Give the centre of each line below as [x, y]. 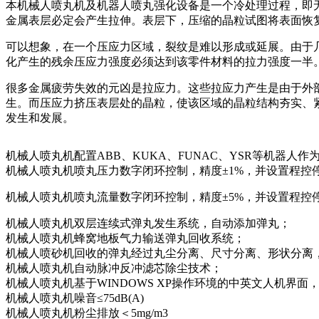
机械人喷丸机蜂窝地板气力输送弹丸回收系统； [125, 239]
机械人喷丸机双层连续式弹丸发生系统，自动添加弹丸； [148, 224]
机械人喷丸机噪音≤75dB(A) [75, 298]
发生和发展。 [40, 118]
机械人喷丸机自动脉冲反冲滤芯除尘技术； [114, 268]
